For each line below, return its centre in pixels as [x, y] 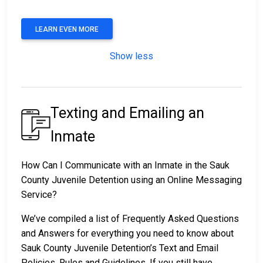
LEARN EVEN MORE [67, 29]
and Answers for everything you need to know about [127, 233]
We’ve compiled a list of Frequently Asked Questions [130, 218]
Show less [131, 56]
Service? [39, 194]
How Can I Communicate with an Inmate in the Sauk [125, 165]
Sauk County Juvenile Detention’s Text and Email [120, 248]
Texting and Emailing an [127, 113]
